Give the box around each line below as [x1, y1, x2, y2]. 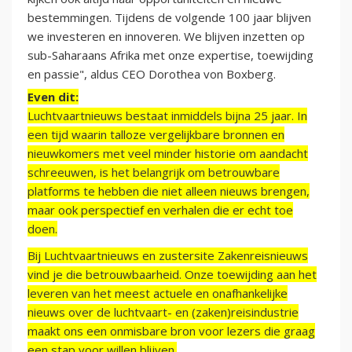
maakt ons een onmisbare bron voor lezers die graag [27, 323, 315, 339]
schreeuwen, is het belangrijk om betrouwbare [27, 164, 280, 181]
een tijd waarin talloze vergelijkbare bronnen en [27, 126, 284, 143]
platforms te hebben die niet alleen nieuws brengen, [27, 183, 310, 200]
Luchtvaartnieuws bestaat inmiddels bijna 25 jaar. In [27, 108, 307, 124]
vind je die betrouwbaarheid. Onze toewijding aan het [27, 266, 317, 283]
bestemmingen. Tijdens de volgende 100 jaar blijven [27, 9, 311, 26]
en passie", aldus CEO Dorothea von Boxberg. [27, 66, 276, 82]
